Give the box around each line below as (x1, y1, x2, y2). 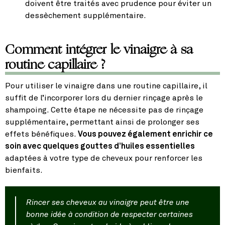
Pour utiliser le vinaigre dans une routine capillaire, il (5, 82, 207, 90)
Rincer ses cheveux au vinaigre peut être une (26, 198, 189, 207)
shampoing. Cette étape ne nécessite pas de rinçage (5, 106, 203, 115)
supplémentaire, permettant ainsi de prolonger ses (5, 118, 199, 127)
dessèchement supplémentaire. (25, 12, 146, 20)
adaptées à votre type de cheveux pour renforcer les (5, 154, 202, 163)
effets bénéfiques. (5, 130, 78, 139)
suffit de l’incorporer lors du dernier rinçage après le (5, 94, 203, 102)
